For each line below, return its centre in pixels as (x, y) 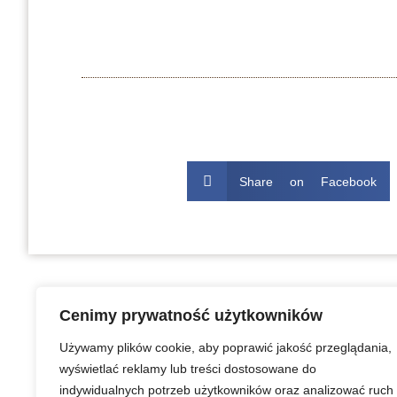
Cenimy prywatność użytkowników (191, 315)
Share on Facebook (307, 181)
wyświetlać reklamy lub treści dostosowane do (188, 369)
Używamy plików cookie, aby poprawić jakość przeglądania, (226, 347)
